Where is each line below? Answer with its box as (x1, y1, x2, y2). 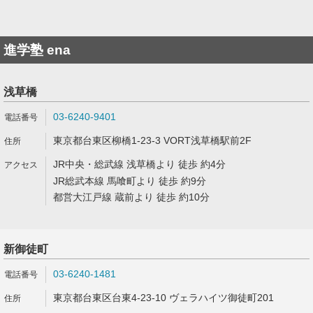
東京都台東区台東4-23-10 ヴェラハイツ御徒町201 (53, 292, 274, 303)
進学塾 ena (3, 43, 71, 57)
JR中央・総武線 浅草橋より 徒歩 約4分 (53, 159, 226, 170)
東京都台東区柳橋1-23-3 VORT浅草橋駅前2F (53, 135, 252, 146)
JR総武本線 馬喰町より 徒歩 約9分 (53, 175, 206, 187)
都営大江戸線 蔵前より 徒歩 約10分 (53, 191, 210, 203)
